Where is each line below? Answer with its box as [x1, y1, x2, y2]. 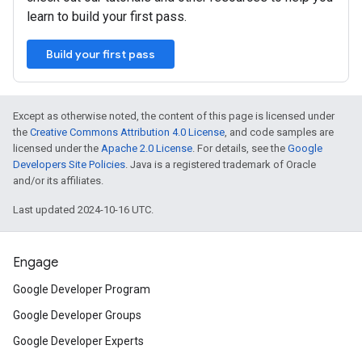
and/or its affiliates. [13, 175, 103, 187]
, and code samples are [225, 126, 334, 138]
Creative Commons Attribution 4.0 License [30, 126, 225, 138]
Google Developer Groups [13, 309, 141, 322]
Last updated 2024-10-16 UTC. [13, 204, 154, 216]
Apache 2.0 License [101, 142, 192, 154]
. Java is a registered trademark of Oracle [125, 158, 316, 170]
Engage [13, 255, 58, 271]
